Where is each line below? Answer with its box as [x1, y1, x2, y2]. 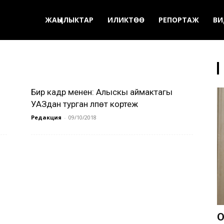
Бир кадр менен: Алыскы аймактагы [31, 87, 172, 97]
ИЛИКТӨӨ [107, 15, 144, 24]
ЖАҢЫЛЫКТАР [45, 15, 93, 24]
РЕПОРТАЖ [158, 15, 199, 24]
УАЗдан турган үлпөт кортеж [31, 99, 138, 109]
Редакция [31, 113, 61, 121]
